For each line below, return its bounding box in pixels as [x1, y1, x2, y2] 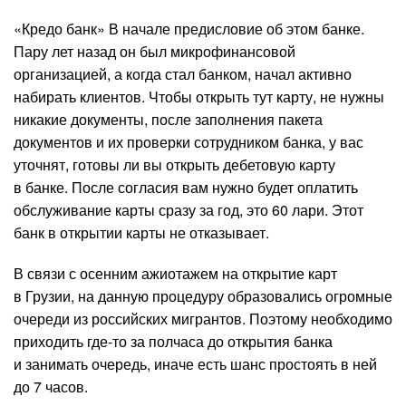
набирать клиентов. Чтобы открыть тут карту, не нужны [14, 86, 384, 108]
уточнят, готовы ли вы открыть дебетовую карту [14, 154, 335, 176]
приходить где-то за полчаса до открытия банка [14, 331, 333, 353]
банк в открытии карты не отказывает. [14, 222, 269, 244]
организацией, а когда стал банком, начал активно [14, 63, 352, 85]
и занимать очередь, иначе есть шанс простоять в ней [14, 353, 377, 375]
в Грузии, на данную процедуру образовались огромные [14, 285, 392, 307]
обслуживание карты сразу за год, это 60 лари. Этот [14, 199, 363, 221]
